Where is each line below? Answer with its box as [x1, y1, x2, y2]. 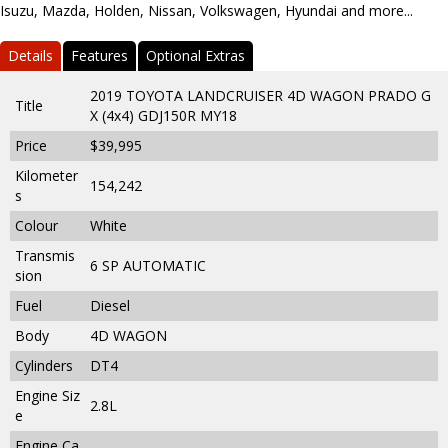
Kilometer [15, 165, 78, 185]
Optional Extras [146, 45, 245, 65]
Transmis [15, 245, 75, 265]
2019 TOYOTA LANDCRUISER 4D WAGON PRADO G [90, 85, 431, 105]
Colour [15, 215, 58, 235]
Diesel [90, 295, 130, 315]
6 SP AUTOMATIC [90, 255, 206, 275]
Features [71, 45, 128, 65]
